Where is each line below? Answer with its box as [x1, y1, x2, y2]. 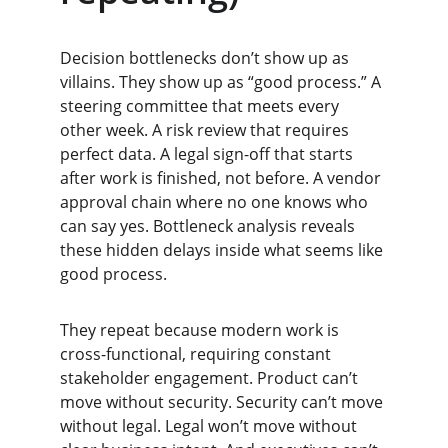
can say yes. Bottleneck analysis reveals [60, 215, 359, 237]
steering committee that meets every [60, 95, 343, 117]
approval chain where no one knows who [60, 191, 372, 213]
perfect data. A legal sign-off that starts [60, 143, 357, 165]
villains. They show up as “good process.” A [60, 71, 385, 93]
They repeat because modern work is [60, 319, 343, 341]
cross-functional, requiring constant [60, 343, 335, 365]
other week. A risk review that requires [60, 119, 353, 141]
